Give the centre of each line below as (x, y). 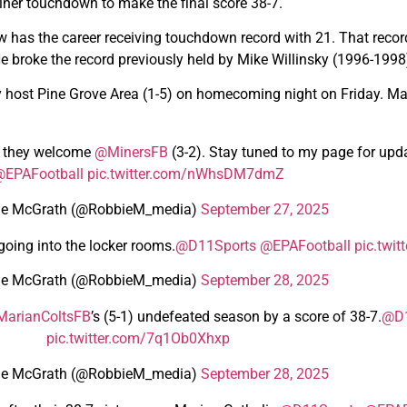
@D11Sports (215, 245)
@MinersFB (131, 153)
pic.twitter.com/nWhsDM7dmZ (185, 174)
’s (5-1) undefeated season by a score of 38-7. (236, 317)
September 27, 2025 (264, 209)
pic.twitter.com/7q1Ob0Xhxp (138, 339)
